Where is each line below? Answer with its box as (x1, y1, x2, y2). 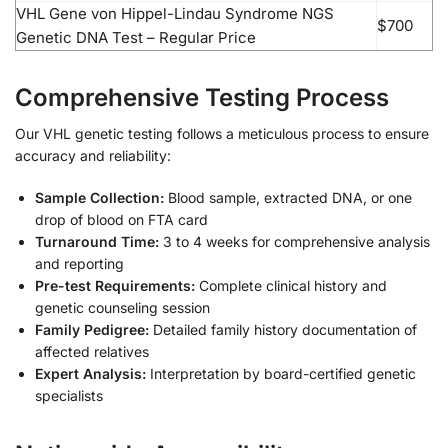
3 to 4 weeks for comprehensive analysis (159, 232, 430, 250)
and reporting (35, 254, 124, 272)
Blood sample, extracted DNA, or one (164, 188, 412, 206)
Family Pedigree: (35, 320, 149, 338)
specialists (35, 386, 103, 404)
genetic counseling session (35, 298, 210, 316)
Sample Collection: (35, 188, 164, 206)
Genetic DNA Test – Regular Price (16, 27, 256, 47)
